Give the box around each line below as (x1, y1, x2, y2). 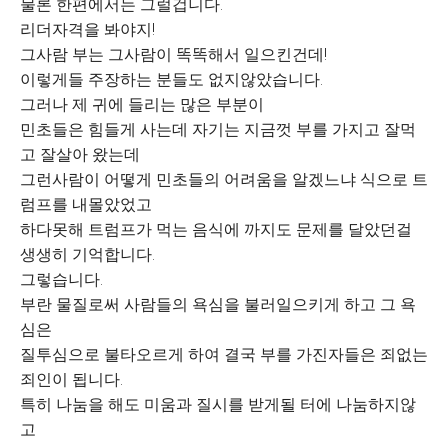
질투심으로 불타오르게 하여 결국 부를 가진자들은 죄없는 (20, 345, 428, 364)
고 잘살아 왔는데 (20, 145, 144, 164)
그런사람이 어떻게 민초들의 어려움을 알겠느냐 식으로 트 (20, 170, 428, 189)
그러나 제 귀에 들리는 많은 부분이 (20, 95, 268, 114)
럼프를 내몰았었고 (20, 195, 156, 214)
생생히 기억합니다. (20, 245, 155, 264)
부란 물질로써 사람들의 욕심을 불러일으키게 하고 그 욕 (20, 295, 416, 314)
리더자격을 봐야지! (20, 20, 155, 39)
